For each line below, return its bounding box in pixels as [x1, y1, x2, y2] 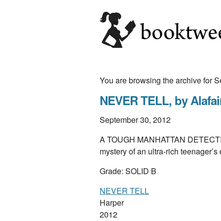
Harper [100, 197, 124, 208]
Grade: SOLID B [100, 165, 156, 177]
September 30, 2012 [100, 114, 171, 125]
